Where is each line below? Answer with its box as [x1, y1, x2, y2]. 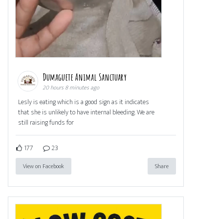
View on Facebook [23, 161, 64, 172]
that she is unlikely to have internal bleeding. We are [18, 107, 154, 118]
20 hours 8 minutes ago [43, 83, 99, 93]
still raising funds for [18, 117, 74, 129]
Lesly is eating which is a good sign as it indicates [18, 96, 149, 108]
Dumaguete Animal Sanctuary [43, 71, 129, 84]
